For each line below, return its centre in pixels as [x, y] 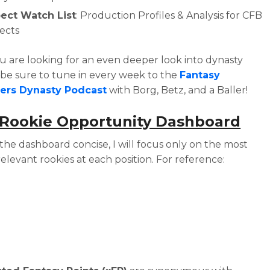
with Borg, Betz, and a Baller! [177, 90]
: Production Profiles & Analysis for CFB [169, 15]
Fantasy [200, 75]
